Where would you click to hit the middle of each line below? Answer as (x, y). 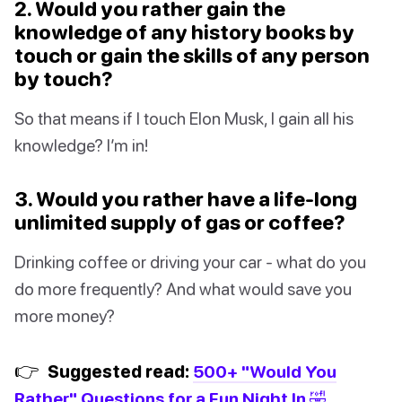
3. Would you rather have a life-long (186, 199)
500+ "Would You (265, 371)
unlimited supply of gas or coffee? (180, 223)
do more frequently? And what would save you (183, 289)
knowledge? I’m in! (81, 145)
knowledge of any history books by (184, 32)
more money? (65, 316)
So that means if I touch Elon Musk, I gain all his (184, 118)
